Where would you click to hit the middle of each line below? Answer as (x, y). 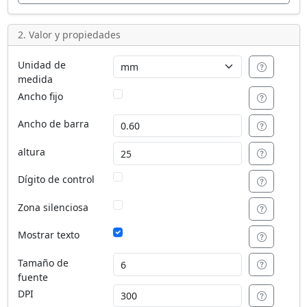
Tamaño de (43, 262)
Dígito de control (56, 180)
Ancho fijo (40, 96)
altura (31, 151)
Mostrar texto (48, 235)
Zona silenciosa (53, 207)
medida (35, 79)
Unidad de (41, 65)
